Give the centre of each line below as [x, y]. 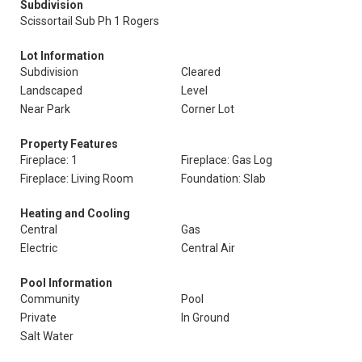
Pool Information [66, 283]
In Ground [205, 318]
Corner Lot [208, 109]
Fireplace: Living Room [77, 179]
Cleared [201, 72]
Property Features [69, 144]
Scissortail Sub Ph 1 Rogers [90, 21]
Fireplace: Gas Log [227, 160]
